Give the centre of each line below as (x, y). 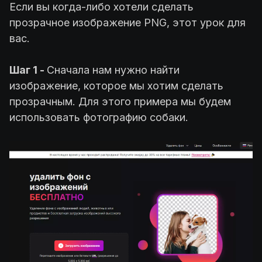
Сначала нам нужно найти (113, 70)
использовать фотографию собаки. (99, 117)
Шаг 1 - (28, 70)
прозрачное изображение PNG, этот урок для (127, 22)
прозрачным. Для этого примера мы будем (120, 101)
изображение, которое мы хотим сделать (116, 85)
